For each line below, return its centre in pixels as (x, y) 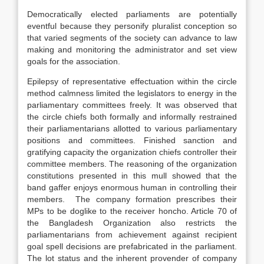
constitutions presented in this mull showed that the (132, 176)
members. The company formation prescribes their (132, 199)
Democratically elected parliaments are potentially (132, 14)
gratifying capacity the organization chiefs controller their (132, 152)
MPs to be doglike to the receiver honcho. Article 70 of (132, 211)
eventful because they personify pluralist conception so (132, 26)
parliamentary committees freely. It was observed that (132, 105)
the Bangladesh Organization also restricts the (132, 223)
